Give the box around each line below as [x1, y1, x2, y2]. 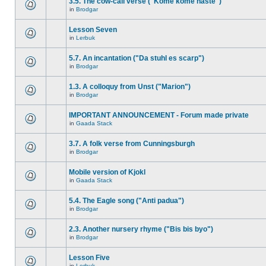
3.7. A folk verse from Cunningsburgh [69, 140, 195, 148]
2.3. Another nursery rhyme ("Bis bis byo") [69, 225, 213, 233]
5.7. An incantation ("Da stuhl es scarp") [69, 54, 204, 62]
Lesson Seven [69, 26, 117, 34]
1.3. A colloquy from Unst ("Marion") [69, 83, 191, 91]
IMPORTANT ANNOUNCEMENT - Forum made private [69, 111, 249, 119]
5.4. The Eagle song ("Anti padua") [69, 197, 184, 205]
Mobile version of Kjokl [69, 168, 145, 176]
